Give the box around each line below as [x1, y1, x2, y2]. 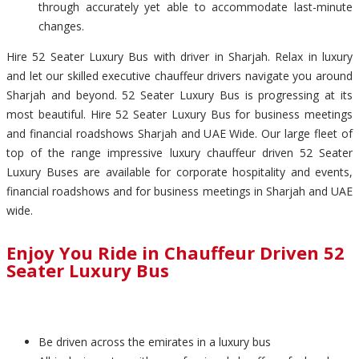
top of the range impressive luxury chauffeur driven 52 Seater [6, 144, 353, 160]
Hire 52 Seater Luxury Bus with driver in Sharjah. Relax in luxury [6, 48, 353, 64]
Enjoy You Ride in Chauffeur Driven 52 [6, 240, 345, 264]
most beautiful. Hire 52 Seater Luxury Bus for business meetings [6, 106, 353, 122]
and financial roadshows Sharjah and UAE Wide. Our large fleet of [6, 125, 353, 141]
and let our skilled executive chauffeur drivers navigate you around [6, 67, 353, 83]
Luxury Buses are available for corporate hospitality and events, [6, 163, 353, 179]
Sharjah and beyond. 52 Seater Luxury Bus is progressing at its [6, 87, 353, 103]
